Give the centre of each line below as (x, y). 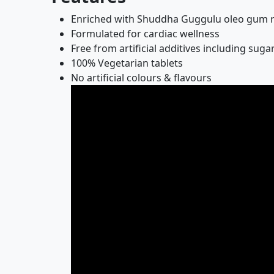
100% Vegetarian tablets (127, 63)
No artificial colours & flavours (141, 78)
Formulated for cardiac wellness (145, 34)
